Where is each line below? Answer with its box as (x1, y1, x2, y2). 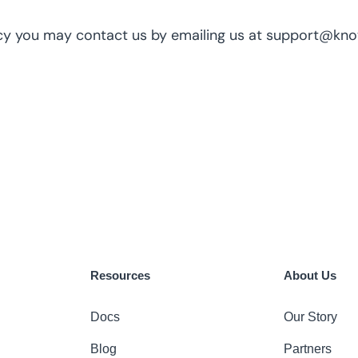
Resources (90, 268, 151, 282)
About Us (283, 268, 336, 282)
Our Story (283, 309, 337, 324)
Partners (283, 341, 332, 356)
